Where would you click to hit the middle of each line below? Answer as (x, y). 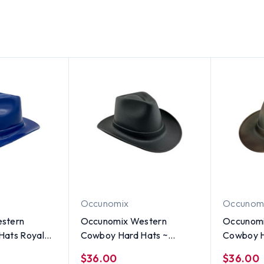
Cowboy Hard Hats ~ (124, 235)
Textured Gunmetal (121, 249)
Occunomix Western (123, 221)
